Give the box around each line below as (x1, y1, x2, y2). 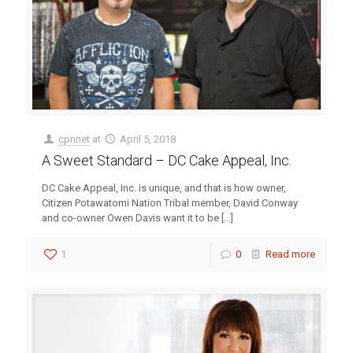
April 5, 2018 (120, 133, 176, 146)
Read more (266, 248, 315, 261)
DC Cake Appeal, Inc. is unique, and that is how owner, (42, 182, 286, 195)
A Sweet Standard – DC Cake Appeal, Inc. (42, 152, 292, 169)
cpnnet (58, 133, 91, 146)
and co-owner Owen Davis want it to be (42, 212, 219, 225)
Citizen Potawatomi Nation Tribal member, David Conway (42, 197, 298, 210)
